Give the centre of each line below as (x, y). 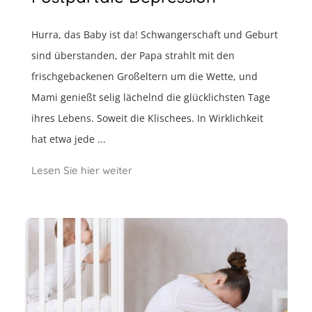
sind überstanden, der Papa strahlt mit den (133, 56)
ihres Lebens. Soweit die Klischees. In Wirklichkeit (147, 118)
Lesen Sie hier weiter (82, 171)
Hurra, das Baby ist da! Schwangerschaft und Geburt (155, 35)
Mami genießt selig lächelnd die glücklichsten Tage (151, 97)
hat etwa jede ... (69, 139)
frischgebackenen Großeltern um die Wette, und (145, 77)
